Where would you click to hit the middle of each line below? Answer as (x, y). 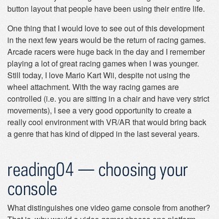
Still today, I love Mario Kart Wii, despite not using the (99, 75)
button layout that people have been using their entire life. (106, 9)
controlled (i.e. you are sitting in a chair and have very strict (108, 99)
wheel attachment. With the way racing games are (93, 87)
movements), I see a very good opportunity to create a (99, 110)
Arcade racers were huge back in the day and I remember (106, 52)
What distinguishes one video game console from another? (109, 208)
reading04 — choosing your (98, 169)
